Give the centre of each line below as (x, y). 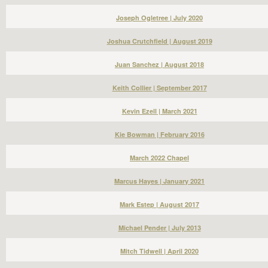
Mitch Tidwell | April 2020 (159, 251)
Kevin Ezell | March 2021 (159, 111)
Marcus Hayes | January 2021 (159, 181)
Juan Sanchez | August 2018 (159, 64)
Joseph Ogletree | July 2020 (159, 18)
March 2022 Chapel (159, 158)
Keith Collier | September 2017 (159, 88)
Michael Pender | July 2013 (159, 228)
